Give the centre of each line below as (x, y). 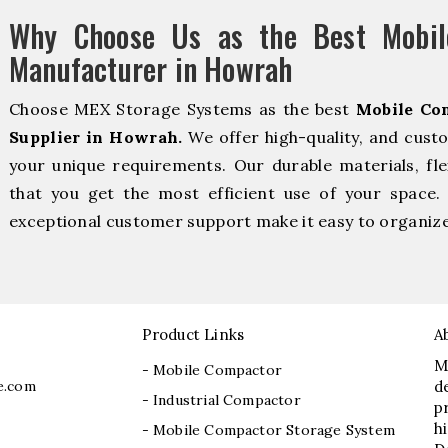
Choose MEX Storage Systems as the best (182, 109)
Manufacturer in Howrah (151, 69)
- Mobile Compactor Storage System (268, 430)
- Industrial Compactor (221, 400)
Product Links (193, 335)
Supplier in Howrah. (96, 137)
